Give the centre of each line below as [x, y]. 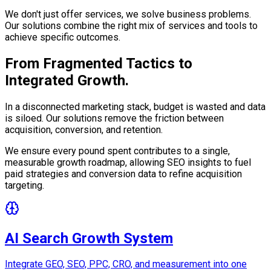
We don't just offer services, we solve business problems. [128, 14]
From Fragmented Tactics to [99, 63]
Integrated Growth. [67, 80]
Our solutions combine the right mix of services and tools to [131, 25]
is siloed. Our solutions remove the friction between [114, 118]
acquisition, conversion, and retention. [84, 129]
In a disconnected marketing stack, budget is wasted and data [135, 106]
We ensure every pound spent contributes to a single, [117, 151]
